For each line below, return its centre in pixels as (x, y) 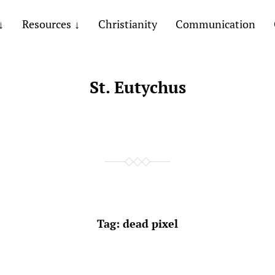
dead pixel (150, 223)
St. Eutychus (137, 87)
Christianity (127, 24)
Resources (46, 24)
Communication (215, 24)
